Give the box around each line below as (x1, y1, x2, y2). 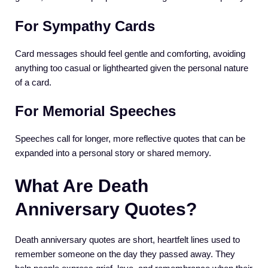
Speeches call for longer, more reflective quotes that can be (15, 133, 245, 144)
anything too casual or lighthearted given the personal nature (15, 62, 248, 73)
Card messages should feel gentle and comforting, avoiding (15, 48, 245, 59)
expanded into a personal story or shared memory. (15, 148, 211, 158)
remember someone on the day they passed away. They (15, 248, 235, 259)
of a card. (15, 77, 51, 87)
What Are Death (15, 175, 148, 196)
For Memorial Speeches (15, 103, 176, 119)
